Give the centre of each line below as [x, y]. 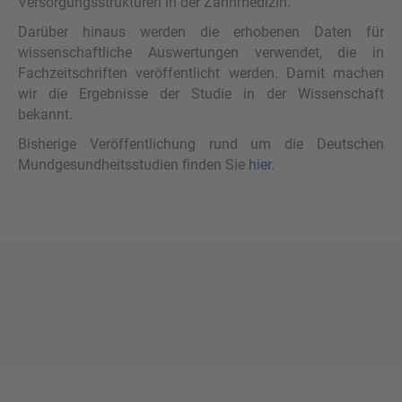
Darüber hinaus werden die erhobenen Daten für [201, 32]
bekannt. [45, 115]
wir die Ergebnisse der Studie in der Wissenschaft [201, 94]
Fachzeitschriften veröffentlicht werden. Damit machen [201, 74]
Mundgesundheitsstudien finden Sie [133, 165]
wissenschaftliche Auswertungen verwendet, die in [201, 53]
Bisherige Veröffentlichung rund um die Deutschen [201, 144]
